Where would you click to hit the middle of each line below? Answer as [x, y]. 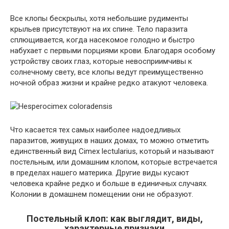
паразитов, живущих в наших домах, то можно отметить [110, 141]
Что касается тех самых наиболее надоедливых [95, 130]
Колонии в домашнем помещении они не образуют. [102, 194]
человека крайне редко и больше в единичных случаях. [109, 184]
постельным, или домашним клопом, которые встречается [114, 162]
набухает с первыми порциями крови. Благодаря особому [113, 51]
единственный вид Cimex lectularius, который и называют [112, 152]
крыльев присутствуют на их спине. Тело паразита [99, 29]
